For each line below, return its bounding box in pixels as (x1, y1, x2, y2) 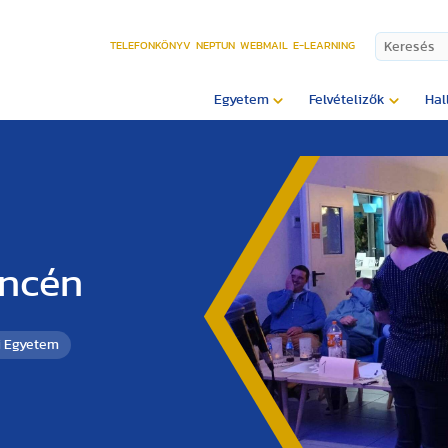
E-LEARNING (293, 40, 355, 51)
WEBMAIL (240, 40, 288, 51)
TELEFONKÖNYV (110, 40, 191, 51)
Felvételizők (309, 93, 385, 107)
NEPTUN (196, 40, 235, 51)
